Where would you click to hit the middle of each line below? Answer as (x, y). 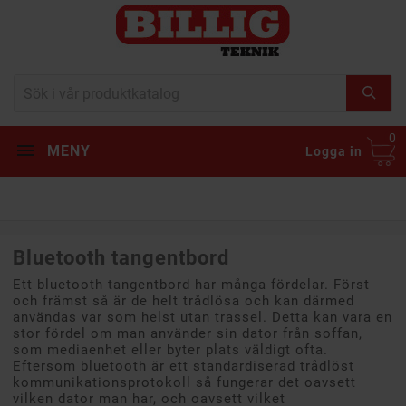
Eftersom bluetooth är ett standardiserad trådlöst (184, 367)
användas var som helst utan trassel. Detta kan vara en (203, 318)
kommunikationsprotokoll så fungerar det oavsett (184, 383)
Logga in (334, 152)
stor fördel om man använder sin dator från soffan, (188, 334)
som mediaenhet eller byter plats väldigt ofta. (170, 350)
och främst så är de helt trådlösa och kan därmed (184, 301)
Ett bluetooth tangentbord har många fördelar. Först (191, 285)
